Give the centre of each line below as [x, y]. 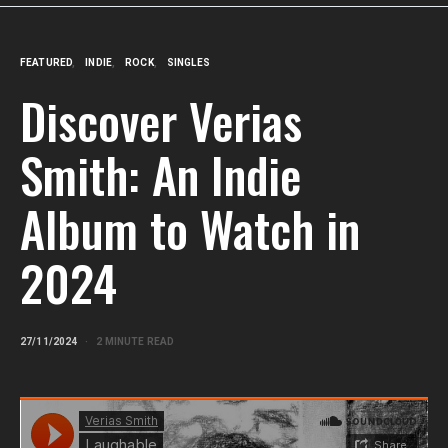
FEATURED [46, 63]
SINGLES [188, 63]
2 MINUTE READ [135, 342]
